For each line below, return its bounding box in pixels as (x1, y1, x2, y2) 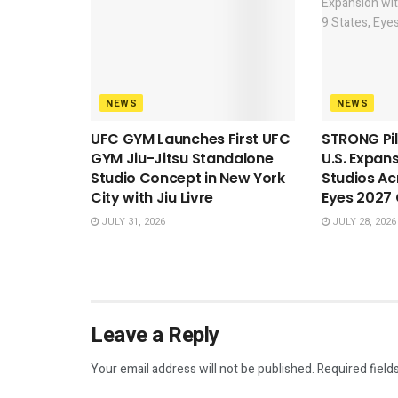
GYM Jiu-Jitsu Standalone (91, 147, 274, 169)
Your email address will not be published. (91, 359, 314, 378)
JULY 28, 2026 (329, 213, 396, 229)
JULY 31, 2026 (99, 213, 165, 229)
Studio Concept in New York (91, 167, 285, 188)
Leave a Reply (91, 319, 219, 351)
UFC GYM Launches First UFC (91, 128, 291, 149)
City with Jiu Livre (91, 187, 213, 208)
